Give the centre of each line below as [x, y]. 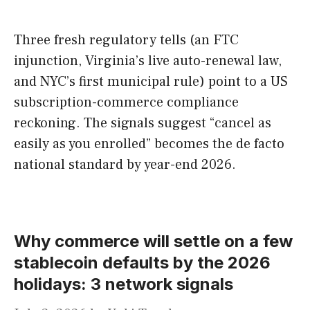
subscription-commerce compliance [126, 103]
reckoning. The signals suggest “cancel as [143, 124]
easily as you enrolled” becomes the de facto [149, 144]
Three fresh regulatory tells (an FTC [126, 40]
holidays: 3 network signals [124, 284]
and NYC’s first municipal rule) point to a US [151, 82]
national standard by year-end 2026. [125, 165]
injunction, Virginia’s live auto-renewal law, [148, 61]
